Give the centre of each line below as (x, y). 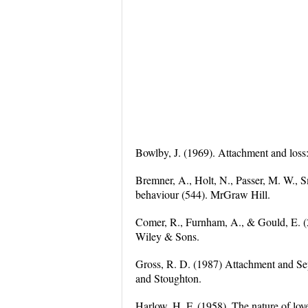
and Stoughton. (168, 278)
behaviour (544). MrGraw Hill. (203, 194)
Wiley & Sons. (167, 236)
